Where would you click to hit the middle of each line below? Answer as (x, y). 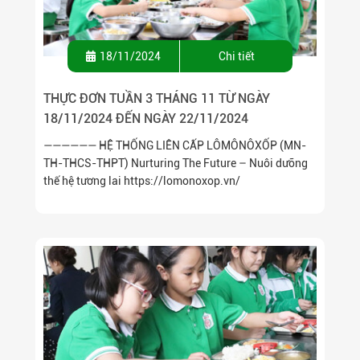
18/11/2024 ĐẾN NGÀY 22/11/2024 (146, 118)
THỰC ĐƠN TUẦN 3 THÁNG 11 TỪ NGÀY (157, 98)
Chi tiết (236, 56)
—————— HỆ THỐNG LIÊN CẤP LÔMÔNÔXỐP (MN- (175, 145)
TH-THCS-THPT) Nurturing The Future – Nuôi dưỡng (176, 163)
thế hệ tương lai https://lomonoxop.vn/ (142, 180)
